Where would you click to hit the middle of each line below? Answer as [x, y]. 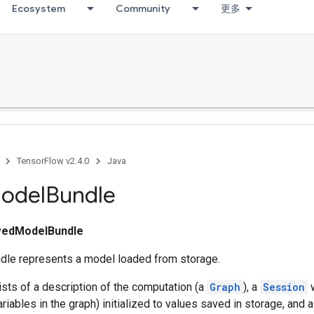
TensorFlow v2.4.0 [53, 161]
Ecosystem [39, 8]
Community [143, 8]
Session [284, 287]
